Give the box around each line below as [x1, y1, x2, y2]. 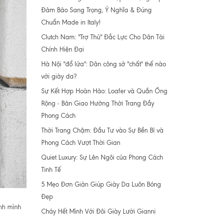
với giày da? [41, 73, 77, 80]
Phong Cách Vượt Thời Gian [41, 139, 120, 146]
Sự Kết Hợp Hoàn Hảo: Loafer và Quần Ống [41, 87, 167, 95]
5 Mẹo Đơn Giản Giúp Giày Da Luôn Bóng [41, 181, 161, 188]
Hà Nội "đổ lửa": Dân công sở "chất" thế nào [41, 60, 166, 68]
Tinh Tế [41, 166, 61, 173]
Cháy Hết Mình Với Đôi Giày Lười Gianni [41, 208, 156, 215]
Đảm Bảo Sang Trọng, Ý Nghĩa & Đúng [41, 6, 152, 14]
